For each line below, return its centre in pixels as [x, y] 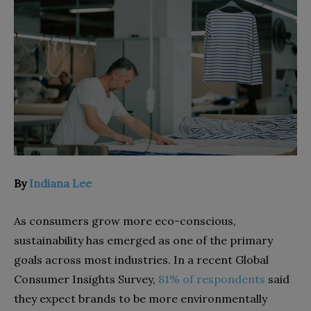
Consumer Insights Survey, [86, 279]
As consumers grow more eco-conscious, [125, 220]
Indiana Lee [60, 183]
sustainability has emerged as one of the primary [143, 240]
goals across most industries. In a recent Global [141, 259]
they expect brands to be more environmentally [141, 298]
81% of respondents [212, 279]
